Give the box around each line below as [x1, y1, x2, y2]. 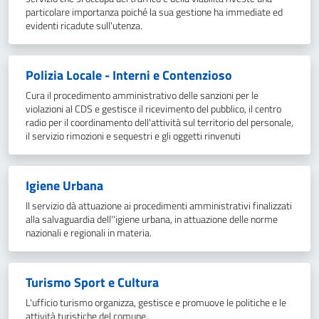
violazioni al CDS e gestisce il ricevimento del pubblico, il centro [26, 101, 281, 117]
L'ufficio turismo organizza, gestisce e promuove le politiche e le [26, 295, 286, 310]
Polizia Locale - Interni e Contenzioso [26, 66, 232, 85]
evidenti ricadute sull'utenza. [26, 18, 142, 33]
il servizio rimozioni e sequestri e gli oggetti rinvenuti [26, 128, 241, 144]
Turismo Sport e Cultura [26, 273, 159, 292]
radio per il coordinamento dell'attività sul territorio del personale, [26, 115, 293, 130]
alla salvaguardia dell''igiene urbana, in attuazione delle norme [26, 211, 278, 227]
